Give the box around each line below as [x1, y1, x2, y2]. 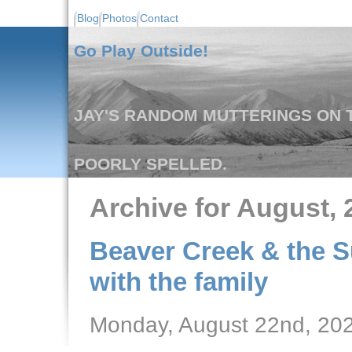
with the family [89, 267, 268, 297]
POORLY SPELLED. [73, 155, 227, 174]
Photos [101, 12, 137, 24]
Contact [139, 12, 178, 24]
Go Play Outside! [73, 41, 208, 60]
